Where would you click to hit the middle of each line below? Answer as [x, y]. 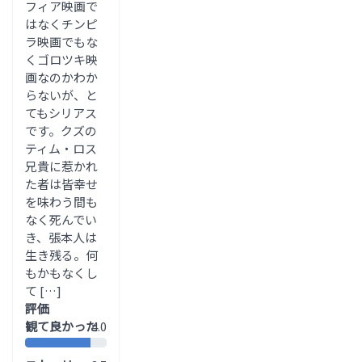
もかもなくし [61, 272]
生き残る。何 [61, 255]
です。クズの [61, 130]
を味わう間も [61, 201]
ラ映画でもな [61, 41]
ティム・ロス [61, 148]
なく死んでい [61, 219]
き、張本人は [61, 237]
